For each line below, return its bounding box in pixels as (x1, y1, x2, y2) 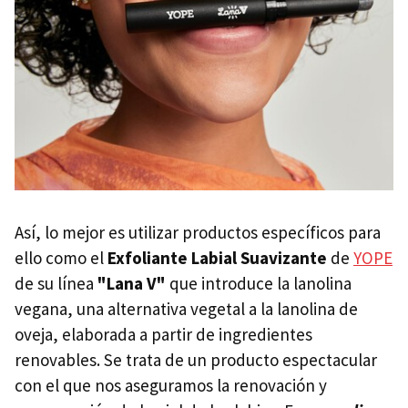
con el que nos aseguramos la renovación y (15, 373, 327, 396)
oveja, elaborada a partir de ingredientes (15, 322, 312, 345)
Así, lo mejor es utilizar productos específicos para (15, 220, 381, 243)
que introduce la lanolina (169, 271, 352, 294)
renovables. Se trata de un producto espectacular (15, 348, 377, 371)
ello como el (15, 246, 107, 269)
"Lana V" (97, 271, 169, 294)
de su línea (15, 271, 97, 294)
